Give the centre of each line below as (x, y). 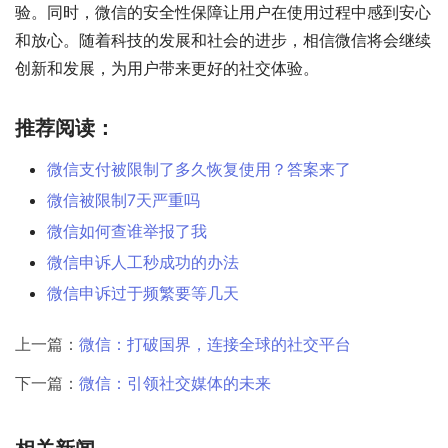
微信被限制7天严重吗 (123, 200)
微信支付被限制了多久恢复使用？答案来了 (199, 169)
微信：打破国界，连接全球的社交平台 (215, 344)
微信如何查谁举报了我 (127, 231)
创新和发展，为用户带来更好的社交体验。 (167, 68)
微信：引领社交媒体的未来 (175, 383)
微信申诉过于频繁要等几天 (143, 293)
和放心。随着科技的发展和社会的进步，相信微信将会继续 (223, 40)
